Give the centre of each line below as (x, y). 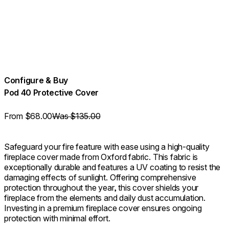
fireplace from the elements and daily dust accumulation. (105, 198)
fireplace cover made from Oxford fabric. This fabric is (101, 157)
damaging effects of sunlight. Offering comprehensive (100, 178)
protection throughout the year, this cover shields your (101, 188)
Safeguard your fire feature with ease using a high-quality (107, 147)
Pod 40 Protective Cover (51, 92)
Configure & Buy (36, 80)
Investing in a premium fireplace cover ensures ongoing (103, 208)
